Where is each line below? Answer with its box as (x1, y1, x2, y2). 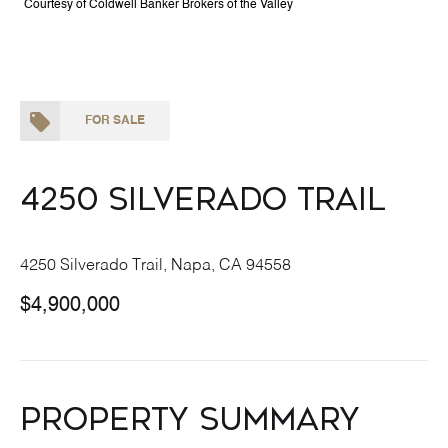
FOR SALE (85, 115, 145, 127)
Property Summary (20, 402, 360, 438)
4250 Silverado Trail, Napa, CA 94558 (20, 258, 291, 274)
